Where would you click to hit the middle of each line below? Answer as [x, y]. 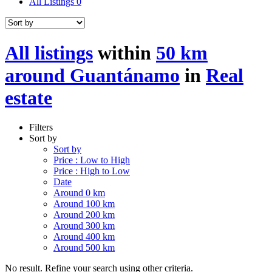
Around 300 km [84, 225]
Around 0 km [79, 192]
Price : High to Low [92, 171]
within [124, 53]
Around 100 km [84, 203]
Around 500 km [84, 247]
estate [29, 97]
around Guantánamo [92, 75]
